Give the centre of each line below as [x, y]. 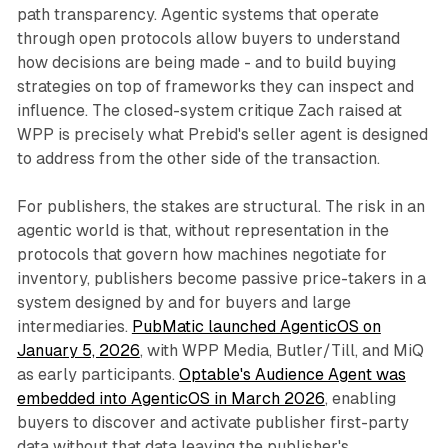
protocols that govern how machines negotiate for [201, 255]
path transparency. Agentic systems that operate [197, 15]
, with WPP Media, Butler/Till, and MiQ [281, 351]
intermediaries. [74, 327]
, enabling [360, 399]
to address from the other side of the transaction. [198, 159]
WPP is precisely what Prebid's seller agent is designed [222, 135]
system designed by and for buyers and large [183, 303]
